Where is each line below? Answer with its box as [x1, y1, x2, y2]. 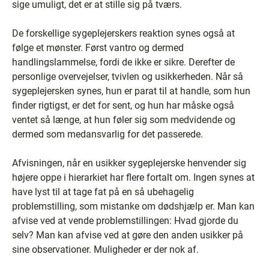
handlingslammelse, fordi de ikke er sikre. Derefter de [12, 56, 235, 68]
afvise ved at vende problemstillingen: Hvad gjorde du [12, 215, 238, 226]
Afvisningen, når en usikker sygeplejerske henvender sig [12, 157, 246, 169]
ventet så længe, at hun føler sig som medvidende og [12, 114, 235, 125]
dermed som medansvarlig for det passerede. [12, 128, 203, 140]
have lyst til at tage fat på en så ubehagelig [12, 186, 194, 198]
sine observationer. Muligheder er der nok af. [12, 244, 199, 255]
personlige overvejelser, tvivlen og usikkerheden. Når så [12, 71, 243, 82]
